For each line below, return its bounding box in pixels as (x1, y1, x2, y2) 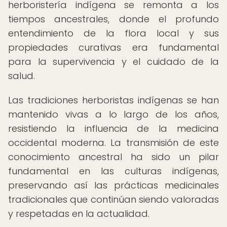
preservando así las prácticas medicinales (8, 179, 219, 192)
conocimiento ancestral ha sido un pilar (8, 150, 219, 163)
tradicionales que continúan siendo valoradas (8, 193, 219, 206)
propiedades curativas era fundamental (8, 41, 219, 54)
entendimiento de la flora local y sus (8, 27, 219, 40)
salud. (8, 69, 35, 82)
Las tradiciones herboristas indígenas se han (8, 94, 219, 106)
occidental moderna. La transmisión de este (8, 136, 219, 149)
